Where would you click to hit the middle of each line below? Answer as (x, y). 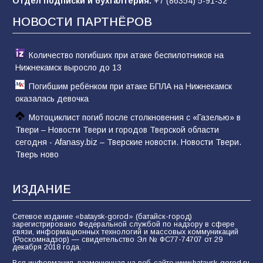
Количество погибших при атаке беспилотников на (126, 55)
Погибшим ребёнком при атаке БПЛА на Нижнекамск (130, 86)
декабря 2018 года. (47, 247)
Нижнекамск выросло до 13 (68, 67)
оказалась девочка (52, 98)
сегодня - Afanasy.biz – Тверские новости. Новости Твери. (128, 142)
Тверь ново (37, 154)
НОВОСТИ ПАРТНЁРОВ (82, 21)
